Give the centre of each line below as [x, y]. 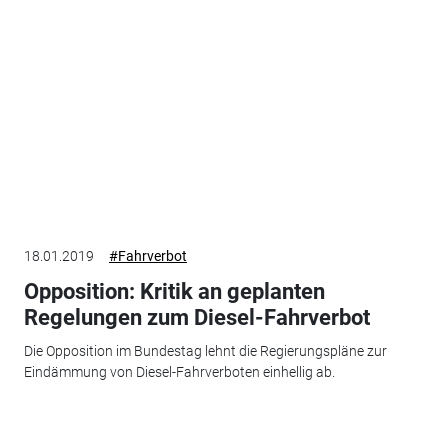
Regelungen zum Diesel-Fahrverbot [196, 317]
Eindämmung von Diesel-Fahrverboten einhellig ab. [179, 372]
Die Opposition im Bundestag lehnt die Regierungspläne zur [205, 351]
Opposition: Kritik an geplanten [174, 291]
